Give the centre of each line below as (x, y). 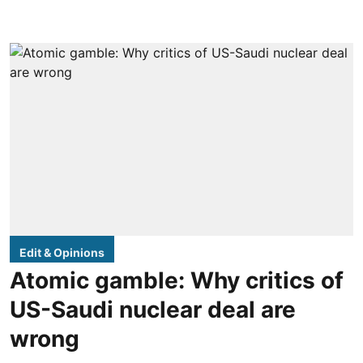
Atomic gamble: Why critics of (177, 281)
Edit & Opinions (62, 253)
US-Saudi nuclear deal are (153, 310)
